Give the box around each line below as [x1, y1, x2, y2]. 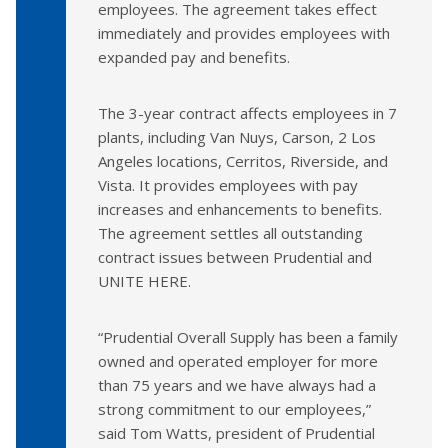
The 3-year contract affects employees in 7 [98, 102, 397, 123]
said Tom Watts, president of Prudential [98, 422, 375, 443]
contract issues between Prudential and [98, 246, 372, 267]
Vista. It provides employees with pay [98, 174, 358, 195]
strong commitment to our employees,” [98, 398, 371, 419]
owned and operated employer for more [98, 350, 378, 371]
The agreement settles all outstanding [98, 222, 363, 243]
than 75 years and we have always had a [98, 374, 376, 395]
